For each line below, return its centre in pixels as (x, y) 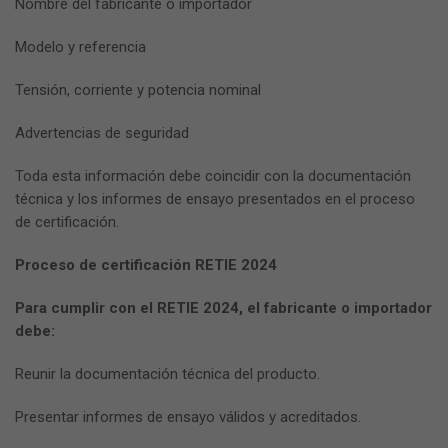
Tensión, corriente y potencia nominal (138, 90)
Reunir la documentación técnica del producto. (167, 374)
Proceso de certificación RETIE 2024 (146, 265)
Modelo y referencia (80, 47)
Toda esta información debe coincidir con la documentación (213, 176)
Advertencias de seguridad (102, 133)
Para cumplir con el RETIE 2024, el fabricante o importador (223, 308)
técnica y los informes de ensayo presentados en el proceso (215, 199)
